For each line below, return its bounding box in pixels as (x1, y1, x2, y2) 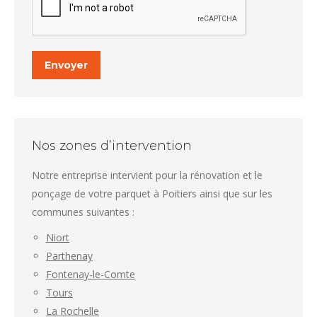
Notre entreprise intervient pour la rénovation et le (32, 168, 263, 182)
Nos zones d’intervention (32, 138, 192, 154)
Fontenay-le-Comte (46, 267, 135, 281)
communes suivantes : (32, 205, 134, 219)
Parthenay (46, 249, 93, 263)
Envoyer (45, 59, 88, 71)
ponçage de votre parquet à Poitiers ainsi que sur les (32, 187, 272, 200)
